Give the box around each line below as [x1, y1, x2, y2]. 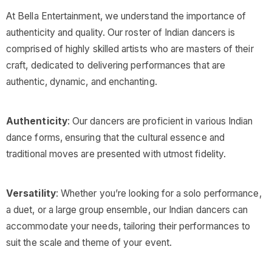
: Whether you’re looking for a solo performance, [55, 188, 262, 199]
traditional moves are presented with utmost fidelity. [6, 148, 226, 160]
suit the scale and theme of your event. [6, 237, 172, 248]
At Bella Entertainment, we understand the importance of [6, 10, 246, 22]
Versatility [6, 188, 56, 199]
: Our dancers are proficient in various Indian [67, 115, 253, 127]
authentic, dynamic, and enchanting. [6, 76, 157, 87]
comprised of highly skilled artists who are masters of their [6, 43, 254, 55]
